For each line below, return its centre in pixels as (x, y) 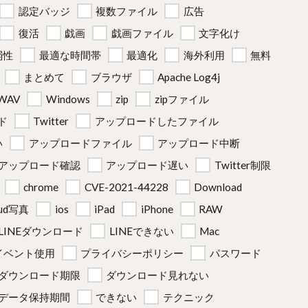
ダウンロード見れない (157, 275)
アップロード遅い (147, 165)
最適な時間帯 (70, 55)
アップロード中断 (199, 143)
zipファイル (181, 99)
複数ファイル (126, 11)
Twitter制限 (242, 165)
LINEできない (141, 231)
